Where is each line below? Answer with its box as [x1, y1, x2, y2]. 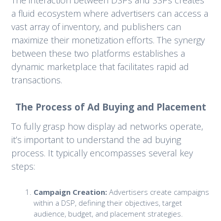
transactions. [11, 74, 62, 86]
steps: [11, 160, 35, 172]
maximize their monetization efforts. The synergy [11, 34, 205, 46]
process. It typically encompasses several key [11, 147, 193, 159]
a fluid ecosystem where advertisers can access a [11, 7, 208, 19]
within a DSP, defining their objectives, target [33, 197, 182, 208]
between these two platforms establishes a [11, 47, 185, 59]
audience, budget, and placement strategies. [33, 208, 183, 219]
